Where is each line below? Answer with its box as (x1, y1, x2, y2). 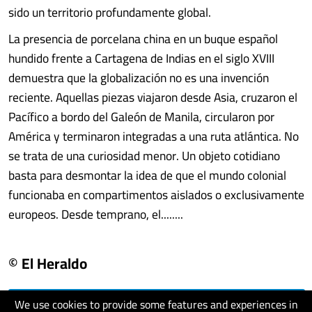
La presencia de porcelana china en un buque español (8, 27, 278, 50)
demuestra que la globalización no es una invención (8, 66, 269, 89)
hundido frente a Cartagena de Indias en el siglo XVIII (8, 47, 274, 70)
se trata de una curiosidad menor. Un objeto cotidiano (8, 144, 280, 167)
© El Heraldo (8, 249, 87, 277)
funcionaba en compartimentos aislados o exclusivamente (8, 183, 304, 206)
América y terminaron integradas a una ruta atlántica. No (8, 125, 299, 148)
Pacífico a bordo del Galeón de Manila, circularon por (8, 105, 274, 128)
